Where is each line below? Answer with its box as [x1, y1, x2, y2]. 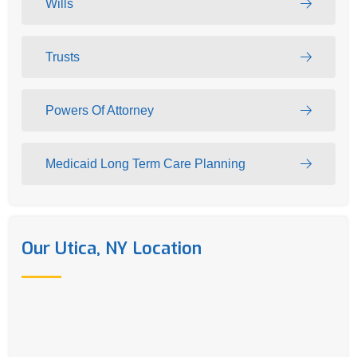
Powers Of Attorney [45, 104, 154, 118]
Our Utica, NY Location [22, 236, 202, 260]
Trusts [45, 50, 80, 65]
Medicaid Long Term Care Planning [45, 157, 245, 171]
